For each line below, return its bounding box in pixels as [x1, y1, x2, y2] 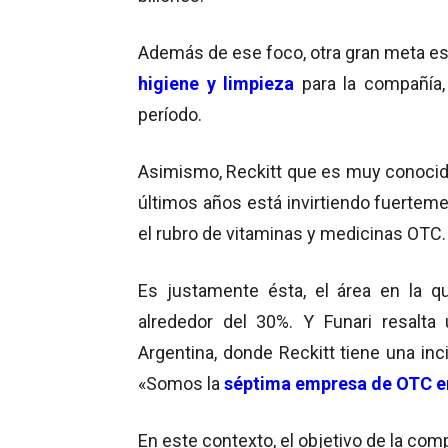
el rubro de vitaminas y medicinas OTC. [138, 222, 446, 244]
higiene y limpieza [138, 72, 295, 94]
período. [138, 103, 202, 125]
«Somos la [138, 372, 224, 394]
